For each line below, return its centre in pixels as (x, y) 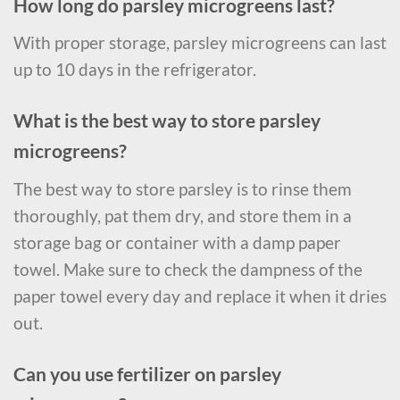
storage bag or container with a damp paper (177, 242)
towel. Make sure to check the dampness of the (188, 269)
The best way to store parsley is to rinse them (183, 188)
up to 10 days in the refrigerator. (135, 70)
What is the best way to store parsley (167, 121)
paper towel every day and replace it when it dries (200, 296)
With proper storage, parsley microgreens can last (200, 43)
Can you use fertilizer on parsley (147, 374)
